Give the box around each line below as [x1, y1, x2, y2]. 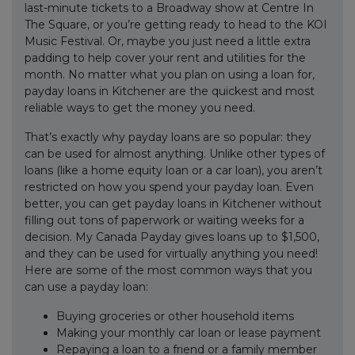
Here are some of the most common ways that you [25, 263, 312, 277]
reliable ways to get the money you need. [25, 101, 255, 115]
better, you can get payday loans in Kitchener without [25, 197, 322, 211]
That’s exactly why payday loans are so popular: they [25, 130, 311, 144]
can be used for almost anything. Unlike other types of [25, 147, 325, 161]
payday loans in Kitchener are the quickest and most [25, 84, 315, 98]
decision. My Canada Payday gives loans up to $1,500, [25, 230, 319, 244]
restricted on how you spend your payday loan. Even [25, 180, 314, 194]
